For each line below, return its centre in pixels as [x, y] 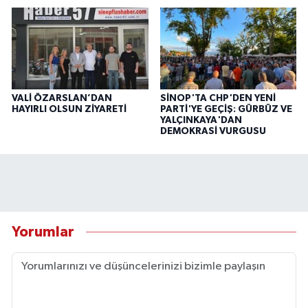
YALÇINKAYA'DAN [201, 120]
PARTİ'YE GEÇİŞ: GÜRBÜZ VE [226, 109]
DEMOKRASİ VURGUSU [213, 131]
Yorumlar [43, 232]
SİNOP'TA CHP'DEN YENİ [218, 98]
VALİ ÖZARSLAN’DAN [62, 98]
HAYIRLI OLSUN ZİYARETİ [69, 109]
